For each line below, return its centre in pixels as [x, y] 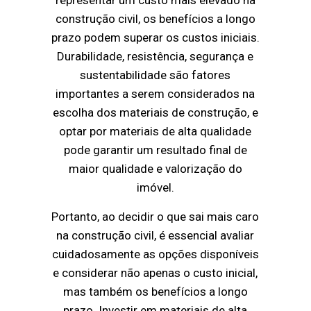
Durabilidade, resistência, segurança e [155, 57]
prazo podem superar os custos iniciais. [155, 38]
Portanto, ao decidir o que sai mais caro [155, 217]
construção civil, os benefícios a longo [155, 19]
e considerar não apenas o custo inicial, [155, 273]
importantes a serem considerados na [155, 94]
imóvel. [155, 188]
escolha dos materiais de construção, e [155, 113]
